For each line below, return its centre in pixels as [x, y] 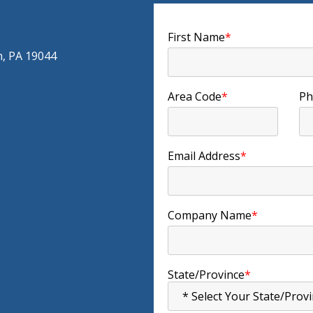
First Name [196, 37]
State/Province [206, 275]
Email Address [204, 156]
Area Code [194, 96]
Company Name [209, 215]
